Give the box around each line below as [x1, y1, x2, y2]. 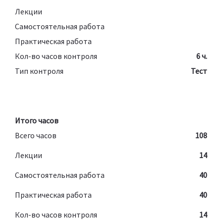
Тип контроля [15, 65, 63, 76]
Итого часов [15, 115, 58, 125]
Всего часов [15, 130, 56, 140]
